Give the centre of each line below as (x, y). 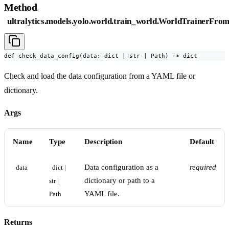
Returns (18, 222)
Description (104, 142)
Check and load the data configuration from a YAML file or (100, 76)
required (203, 167)
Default (202, 142)
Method (21, 7)
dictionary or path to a (120, 181)
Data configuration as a (121, 167)
